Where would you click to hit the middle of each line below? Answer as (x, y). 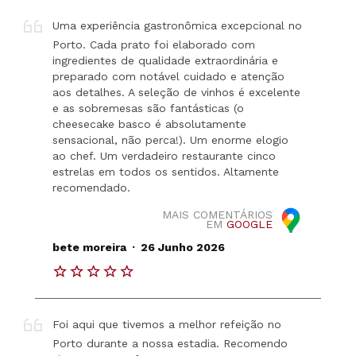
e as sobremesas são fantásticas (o (149, 108)
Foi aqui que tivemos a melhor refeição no (167, 325)
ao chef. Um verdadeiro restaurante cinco (164, 155)
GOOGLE (249, 224)
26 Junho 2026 (182, 248)
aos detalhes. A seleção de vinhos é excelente (177, 92)
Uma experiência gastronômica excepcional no (178, 25)
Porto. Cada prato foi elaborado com (154, 44)
